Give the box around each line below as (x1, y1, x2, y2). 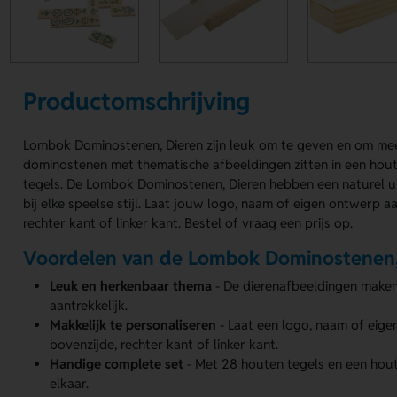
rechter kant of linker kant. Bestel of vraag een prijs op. (23, 214, 354, 232)
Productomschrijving (23, 85, 251, 117)
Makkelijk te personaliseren (50, 315, 217, 333)
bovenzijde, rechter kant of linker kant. (50, 335, 279, 353)
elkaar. (50, 374, 90, 392)
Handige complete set (50, 354, 184, 372)
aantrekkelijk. (50, 296, 128, 314)
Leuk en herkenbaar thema (50, 276, 213, 294)
